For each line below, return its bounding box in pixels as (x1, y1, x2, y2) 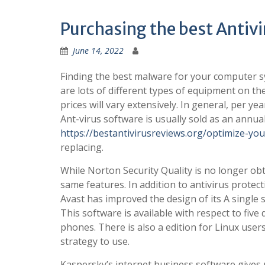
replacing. (60, 141, 104, 154)
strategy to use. (60, 235, 130, 248)
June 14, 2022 (73, 45, 124, 57)
